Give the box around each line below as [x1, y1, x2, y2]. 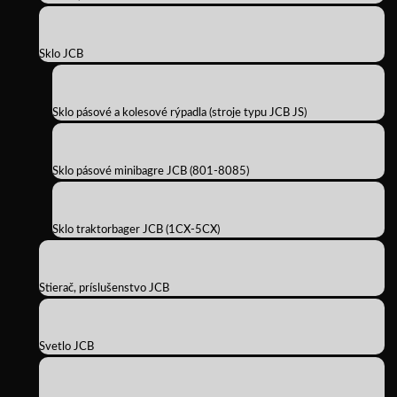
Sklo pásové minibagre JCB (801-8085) [52, 166, 249, 177]
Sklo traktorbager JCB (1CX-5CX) [52, 224, 220, 236]
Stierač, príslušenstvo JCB [39, 283, 169, 294]
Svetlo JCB [39, 341, 94, 353]
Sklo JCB [39, 49, 83, 60]
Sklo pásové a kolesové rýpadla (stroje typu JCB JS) [52, 107, 307, 119]
